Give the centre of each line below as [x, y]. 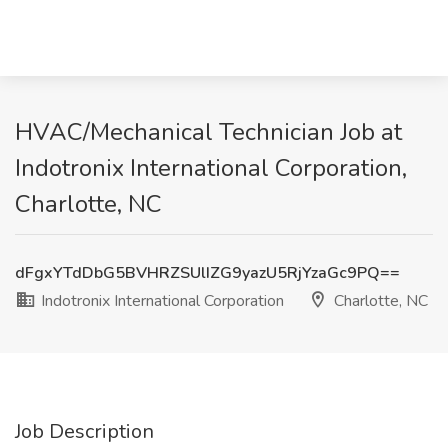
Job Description [84, 431]
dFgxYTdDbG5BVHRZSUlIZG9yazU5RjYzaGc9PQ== [207, 273]
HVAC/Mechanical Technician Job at [208, 132]
